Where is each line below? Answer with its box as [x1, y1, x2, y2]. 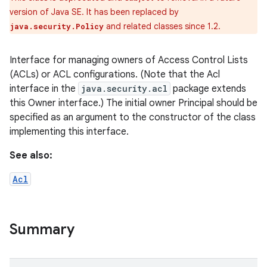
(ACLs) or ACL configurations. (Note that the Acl [10, 69, 220, 80]
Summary [10, 221, 74, 238]
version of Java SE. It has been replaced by [10, 7, 179, 17]
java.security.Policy [10, 21, 104, 31]
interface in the [10, 83, 78, 95]
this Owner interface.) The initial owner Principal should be [10, 97, 257, 109]
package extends [170, 83, 246, 95]
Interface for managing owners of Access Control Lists [10, 54, 248, 66]
